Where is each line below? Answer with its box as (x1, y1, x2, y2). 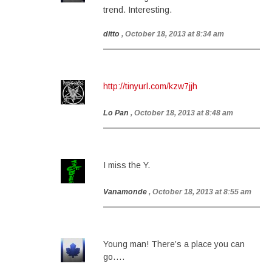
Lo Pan (103, 109, 129, 117)
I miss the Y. (103, 160, 150, 170)
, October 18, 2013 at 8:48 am (131, 109, 233, 117)
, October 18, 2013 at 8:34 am (121, 30, 224, 38)
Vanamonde (103, 188, 147, 196)
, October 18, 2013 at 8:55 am (149, 188, 251, 196)
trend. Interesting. (103, 5, 172, 15)
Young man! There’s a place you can (103, 239, 245, 249)
